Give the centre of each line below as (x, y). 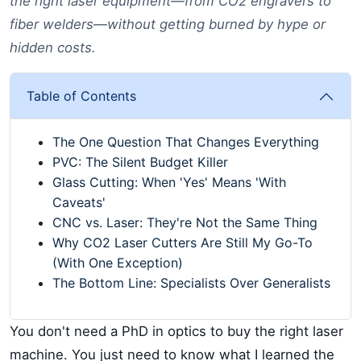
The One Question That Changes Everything (186, 142)
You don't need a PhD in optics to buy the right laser (176, 331)
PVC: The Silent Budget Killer (140, 162)
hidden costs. (53, 48)
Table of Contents (81, 96)
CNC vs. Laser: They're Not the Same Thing (185, 222)
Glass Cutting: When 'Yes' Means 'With (169, 182)
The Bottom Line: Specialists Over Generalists (191, 283)
